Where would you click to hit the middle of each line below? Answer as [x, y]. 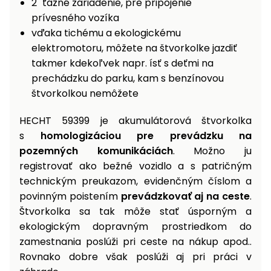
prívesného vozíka [75, 18]
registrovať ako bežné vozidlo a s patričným [135, 166]
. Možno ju [212, 151]
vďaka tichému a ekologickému [106, 33]
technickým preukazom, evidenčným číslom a [135, 181]
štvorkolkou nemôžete [85, 94]
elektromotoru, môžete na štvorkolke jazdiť [134, 48]
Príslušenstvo [71, 18]
